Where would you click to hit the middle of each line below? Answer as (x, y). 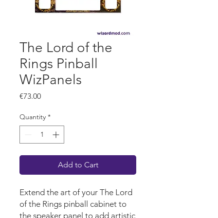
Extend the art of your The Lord (76, 192)
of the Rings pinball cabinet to (73, 204)
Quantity (33, 117)
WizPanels (51, 80)
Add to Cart (78, 165)
